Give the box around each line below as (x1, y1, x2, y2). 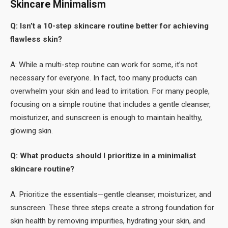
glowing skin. (10, 126, 53, 135)
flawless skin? (10, 35, 62, 44)
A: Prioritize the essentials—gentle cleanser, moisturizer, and (10, 190, 211, 199)
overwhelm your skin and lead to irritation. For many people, (10, 86, 210, 96)
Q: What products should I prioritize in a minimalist (10, 151, 196, 161)
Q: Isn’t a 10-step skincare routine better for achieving (10, 21, 209, 31)
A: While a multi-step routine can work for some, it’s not (10, 60, 197, 69)
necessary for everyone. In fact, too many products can (10, 73, 197, 82)
